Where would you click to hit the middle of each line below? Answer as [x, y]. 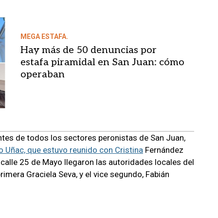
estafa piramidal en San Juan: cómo [102, 62]
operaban [42, 74]
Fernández [163, 150]
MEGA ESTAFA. [44, 36]
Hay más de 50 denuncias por [88, 50]
